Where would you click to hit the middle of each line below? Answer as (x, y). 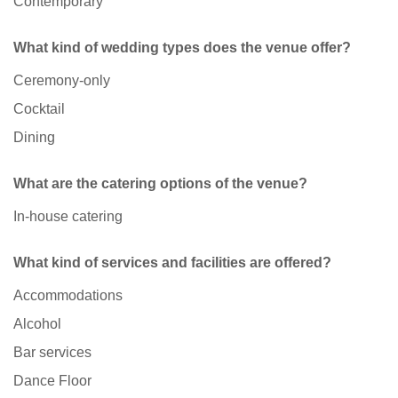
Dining (34, 138)
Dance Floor (52, 381)
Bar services (52, 353)
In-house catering (68, 217)
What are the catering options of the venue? (160, 184)
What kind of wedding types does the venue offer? (182, 48)
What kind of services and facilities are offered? (172, 263)
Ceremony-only (62, 81)
